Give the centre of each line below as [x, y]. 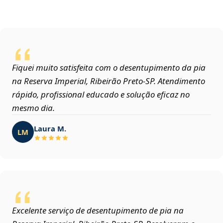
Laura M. [50, 128]
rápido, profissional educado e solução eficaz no [101, 95]
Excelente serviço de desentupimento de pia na [98, 211]
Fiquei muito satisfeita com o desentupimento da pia [109, 68]
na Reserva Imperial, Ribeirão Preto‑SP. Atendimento [109, 81]
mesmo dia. [33, 108]
